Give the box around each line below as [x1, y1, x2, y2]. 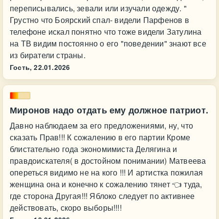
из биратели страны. [10, 49, 86, 61]
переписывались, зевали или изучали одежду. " [10, 2, 187, 14]
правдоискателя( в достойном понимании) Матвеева [10, 155, 206, 166]
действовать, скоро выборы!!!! [10, 202, 122, 213]
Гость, [10, 63, 32, 72]
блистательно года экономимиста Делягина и [10, 143, 177, 154]
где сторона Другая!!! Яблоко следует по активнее [10, 190, 195, 201]
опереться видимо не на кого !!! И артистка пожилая [10, 167, 203, 178]
